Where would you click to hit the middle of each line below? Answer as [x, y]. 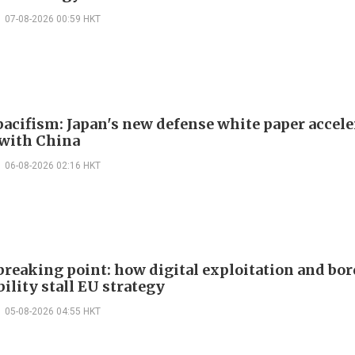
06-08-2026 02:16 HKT [53, 165]
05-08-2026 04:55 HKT [53, 312]
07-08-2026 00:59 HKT [53, 19]
